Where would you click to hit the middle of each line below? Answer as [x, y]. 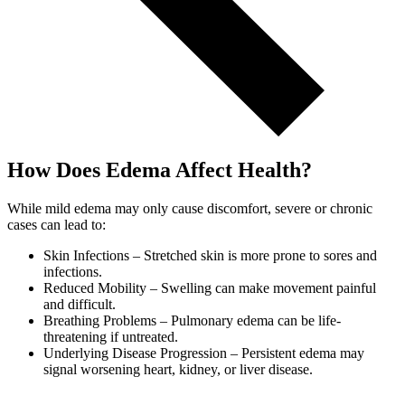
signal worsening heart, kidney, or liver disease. [178, 370]
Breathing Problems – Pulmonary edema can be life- [192, 321]
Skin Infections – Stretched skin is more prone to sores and [210, 256]
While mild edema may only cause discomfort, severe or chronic [190, 209]
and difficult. [80, 305]
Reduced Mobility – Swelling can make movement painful [210, 288]
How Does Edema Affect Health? [160, 170]
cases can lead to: [57, 225]
